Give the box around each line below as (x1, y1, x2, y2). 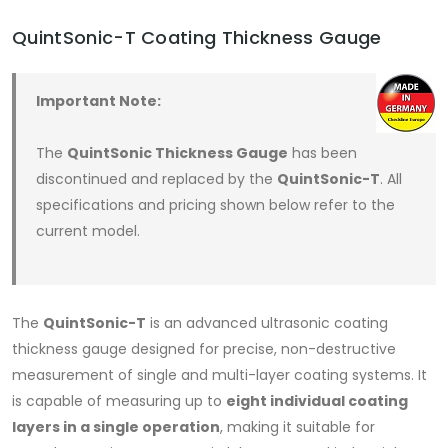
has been (288, 143, 357, 164)
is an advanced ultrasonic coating (146, 313, 388, 334)
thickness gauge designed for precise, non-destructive (12, 339, 396, 360)
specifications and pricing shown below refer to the (36, 195, 395, 216)
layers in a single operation (12, 417, 220, 438)
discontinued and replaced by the (36, 169, 277, 190)
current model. (36, 221, 140, 242)
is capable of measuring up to (12, 391, 226, 412)
